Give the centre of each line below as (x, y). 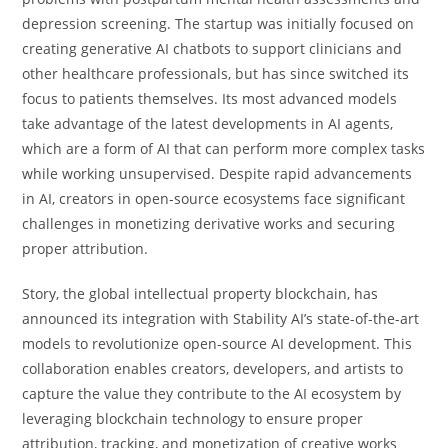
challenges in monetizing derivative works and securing (209, 223)
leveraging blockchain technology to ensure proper (193, 418)
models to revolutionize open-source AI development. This (217, 343)
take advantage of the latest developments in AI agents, (208, 123)
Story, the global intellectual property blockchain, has (200, 293)
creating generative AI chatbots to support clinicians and (212, 48)
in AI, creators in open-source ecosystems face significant (214, 198)
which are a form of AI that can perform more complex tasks (224, 148)
